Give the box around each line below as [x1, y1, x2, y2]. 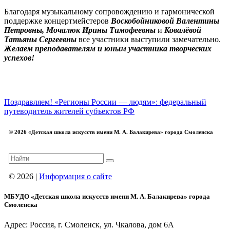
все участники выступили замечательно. [76, 34, 223, 44]
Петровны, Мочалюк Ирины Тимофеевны [4, 25, 158, 34]
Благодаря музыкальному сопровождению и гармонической [4, 7, 215, 16]
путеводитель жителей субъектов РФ [4, 106, 135, 116]
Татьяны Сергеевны [4, 34, 76, 44]
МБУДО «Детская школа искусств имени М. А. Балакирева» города [4, 193, 210, 201]
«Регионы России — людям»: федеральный [54, 97, 206, 106]
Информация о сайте [39, 171, 112, 181]
